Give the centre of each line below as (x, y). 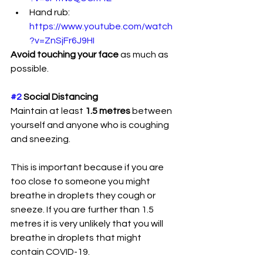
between (153, 111)
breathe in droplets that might (77, 237)
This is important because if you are (88, 167)
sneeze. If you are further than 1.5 (83, 209)
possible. (31, 68)
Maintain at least (47, 111)
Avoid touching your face (65, 54)
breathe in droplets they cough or (84, 195)
